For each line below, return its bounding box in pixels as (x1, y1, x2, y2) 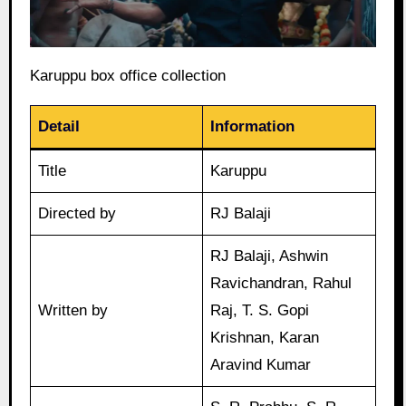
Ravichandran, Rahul (210, 274, 353, 292)
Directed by (38, 204, 117, 222)
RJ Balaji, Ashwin (210, 246, 329, 265)
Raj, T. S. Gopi (210, 301, 310, 319)
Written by (38, 301, 109, 319)
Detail (38, 117, 81, 135)
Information (210, 117, 295, 135)
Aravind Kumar (210, 355, 312, 373)
